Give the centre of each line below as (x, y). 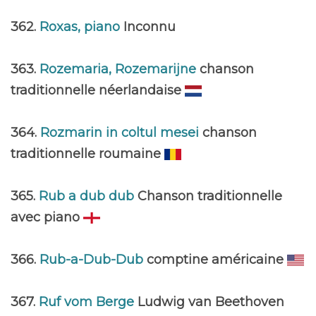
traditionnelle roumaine (87, 154)
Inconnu (150, 27)
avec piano (47, 217)
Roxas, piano (81, 27)
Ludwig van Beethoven (211, 302)
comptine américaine (217, 260)
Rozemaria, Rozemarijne (120, 69)
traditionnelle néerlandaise (98, 90)
